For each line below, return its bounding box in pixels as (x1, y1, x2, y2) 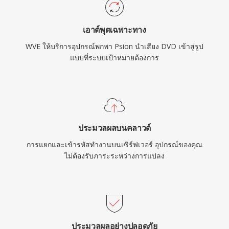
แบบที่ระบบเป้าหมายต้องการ (70, 53, 159, 62)
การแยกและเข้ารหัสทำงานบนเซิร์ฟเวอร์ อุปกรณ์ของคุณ (27, 140, 202, 149)
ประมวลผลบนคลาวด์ (78, 122, 151, 133)
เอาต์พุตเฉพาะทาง (83, 24, 146, 35)
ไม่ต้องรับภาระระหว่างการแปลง (64, 151, 165, 161)
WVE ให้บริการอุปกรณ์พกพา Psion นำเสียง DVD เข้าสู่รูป (26, 41, 203, 51)
